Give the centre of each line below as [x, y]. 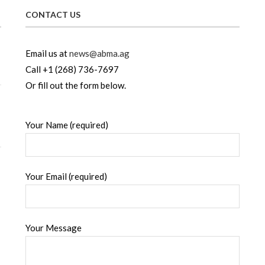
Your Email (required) [66, 177]
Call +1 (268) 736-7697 [72, 70]
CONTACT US [53, 15]
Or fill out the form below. [75, 85]
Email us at [47, 54]
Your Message [53, 228]
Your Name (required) [67, 125]
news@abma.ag [99, 54]
